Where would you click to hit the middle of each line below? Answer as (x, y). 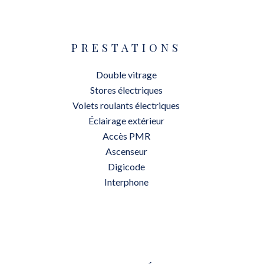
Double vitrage (126, 75)
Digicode (126, 166)
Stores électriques (126, 90)
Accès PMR (126, 136)
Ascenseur (126, 151)
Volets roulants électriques (126, 105)
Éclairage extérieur (126, 121)
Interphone (126, 182)
